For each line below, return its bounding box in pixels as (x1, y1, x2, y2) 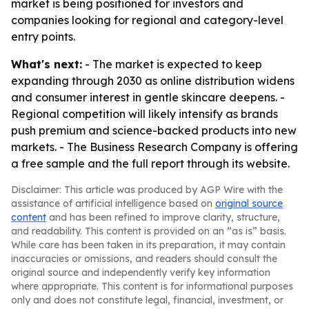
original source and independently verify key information (11, 266, 270, 279)
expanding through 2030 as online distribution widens (11, 74, 295, 88)
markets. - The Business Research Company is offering (11, 140, 298, 154)
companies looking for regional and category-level (11, 13, 283, 27)
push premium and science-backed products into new (11, 123, 297, 137)
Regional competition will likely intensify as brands (11, 107, 278, 121)
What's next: (11, 57, 82, 71)
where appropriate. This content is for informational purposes (11, 280, 293, 292)
